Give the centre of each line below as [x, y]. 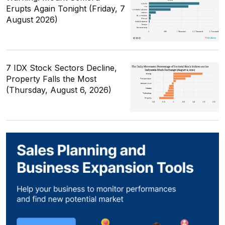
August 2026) [32, 19]
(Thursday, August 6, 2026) [59, 90]
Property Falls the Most [51, 79]
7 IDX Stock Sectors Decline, [62, 68]
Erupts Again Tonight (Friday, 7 [66, 8]
